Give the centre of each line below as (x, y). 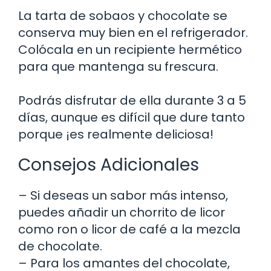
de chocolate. (60, 246)
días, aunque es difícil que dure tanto (132, 117)
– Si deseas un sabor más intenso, (123, 195)
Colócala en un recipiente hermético (130, 49)
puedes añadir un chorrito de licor (122, 212)
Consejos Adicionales (109, 165)
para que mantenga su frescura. (118, 66)
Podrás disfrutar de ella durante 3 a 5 (132, 100)
